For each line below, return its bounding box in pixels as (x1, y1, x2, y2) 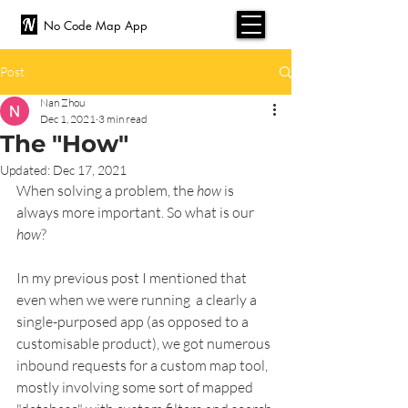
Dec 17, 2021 (53, 162, 127, 178)
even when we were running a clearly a (16, 291, 260, 309)
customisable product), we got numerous (16, 334, 273, 352)
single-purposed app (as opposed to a (16, 312, 251, 331)
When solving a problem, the (16, 181, 197, 199)
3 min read (98, 112, 148, 126)
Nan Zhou (40, 96, 85, 109)
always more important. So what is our (16, 203, 257, 221)
